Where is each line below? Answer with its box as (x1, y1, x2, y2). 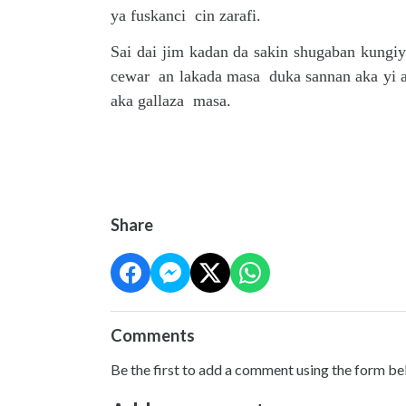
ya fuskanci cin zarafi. (111, 6, 261, 24)
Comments (111, 325, 195, 345)
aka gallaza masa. (111, 92, 231, 110)
